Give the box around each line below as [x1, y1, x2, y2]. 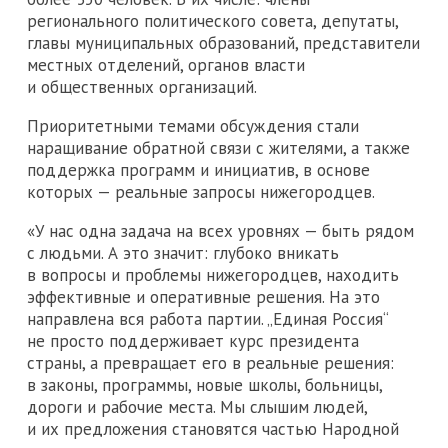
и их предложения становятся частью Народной [27, 417, 399, 440]
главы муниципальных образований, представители [27, 31, 420, 54]
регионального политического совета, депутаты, [27, 9, 398, 32]
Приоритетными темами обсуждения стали [27, 114, 359, 137]
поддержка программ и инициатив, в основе [27, 158, 370, 181]
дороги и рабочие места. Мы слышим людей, [27, 395, 367, 418]
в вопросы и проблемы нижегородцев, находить [27, 263, 399, 286]
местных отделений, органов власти [27, 53, 305, 76]
